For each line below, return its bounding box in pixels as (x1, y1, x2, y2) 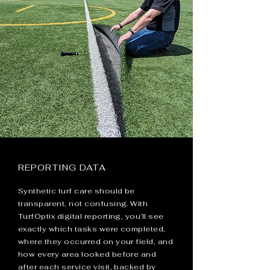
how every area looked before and (18, 250, 157, 259)
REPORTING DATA (18, 162, 106, 173)
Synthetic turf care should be (18, 186, 135, 196)
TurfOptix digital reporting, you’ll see (18, 212, 164, 221)
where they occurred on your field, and (18, 237, 174, 246)
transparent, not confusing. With (18, 199, 148, 209)
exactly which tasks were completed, (18, 224, 166, 234)
